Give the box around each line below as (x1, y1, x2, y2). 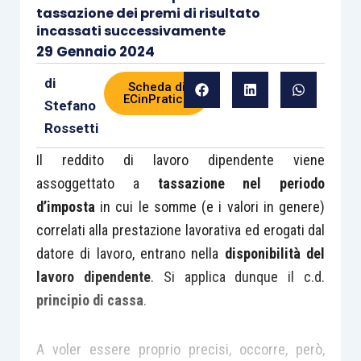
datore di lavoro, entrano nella (35, 245, 225, 262)
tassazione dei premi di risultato (35, 4, 260, 23)
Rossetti (44, 120, 98, 136)
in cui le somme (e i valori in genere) (94, 198, 326, 215)
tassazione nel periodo (157, 175, 326, 192)
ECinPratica (122, 92, 190, 106)
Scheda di (127, 80, 185, 94)
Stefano (44, 98, 96, 114)
